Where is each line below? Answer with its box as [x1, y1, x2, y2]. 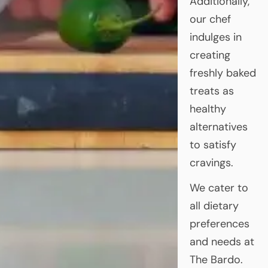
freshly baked [189, 65, 256, 80]
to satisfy [189, 137, 236, 152]
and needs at [189, 234, 254, 249]
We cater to [189, 180, 248, 195]
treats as [189, 83, 234, 98]
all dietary [189, 198, 239, 213]
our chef [189, 11, 231, 26]
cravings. [189, 155, 233, 170]
